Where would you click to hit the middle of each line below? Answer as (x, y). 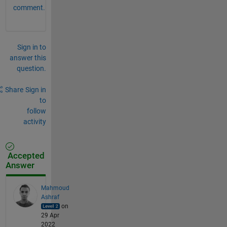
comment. (29, 7)
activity (34, 121)
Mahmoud (55, 188)
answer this (28, 58)
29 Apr (50, 215)
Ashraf (50, 197)
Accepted (25, 156)
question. (31, 68)
